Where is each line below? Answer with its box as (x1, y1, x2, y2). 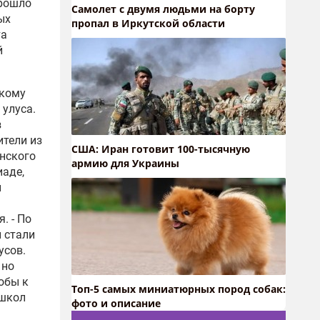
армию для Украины (71, 156, 179, 170)
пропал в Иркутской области (71, 16, 225, 30)
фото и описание (71, 296, 161, 310)
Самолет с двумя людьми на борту (71, 2, 255, 16)
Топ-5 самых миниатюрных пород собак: (71, 282, 286, 296)
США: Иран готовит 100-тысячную (71, 142, 250, 156)
